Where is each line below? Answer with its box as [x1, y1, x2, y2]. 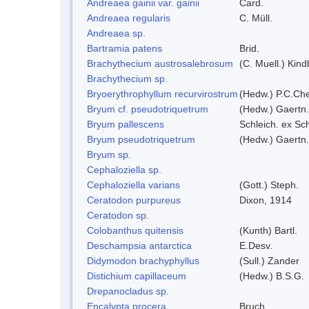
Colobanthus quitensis [87, 224, 183, 236]
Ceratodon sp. [87, 209, 149, 221]
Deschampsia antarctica [87, 239, 192, 251]
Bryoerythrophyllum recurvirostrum [87, 88, 238, 99]
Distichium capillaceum [87, 270, 186, 281]
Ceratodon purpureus [87, 194, 181, 206]
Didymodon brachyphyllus [87, 255, 199, 266]
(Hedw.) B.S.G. [239, 270, 304, 281]
